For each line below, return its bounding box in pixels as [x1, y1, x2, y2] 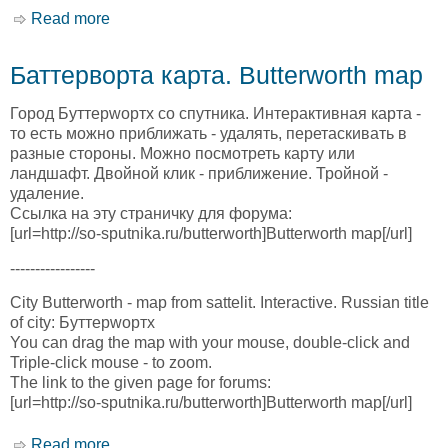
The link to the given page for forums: [10, 374, 271, 392]
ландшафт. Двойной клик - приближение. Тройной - [10, 165, 388, 183]
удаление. [10, 185, 84, 203]
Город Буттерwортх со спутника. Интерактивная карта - [10, 105, 421, 123]
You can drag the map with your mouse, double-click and [10, 334, 410, 352]
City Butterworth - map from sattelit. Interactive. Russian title [10, 294, 429, 312]
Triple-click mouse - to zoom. [10, 354, 212, 372]
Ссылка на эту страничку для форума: [10, 205, 292, 223]
